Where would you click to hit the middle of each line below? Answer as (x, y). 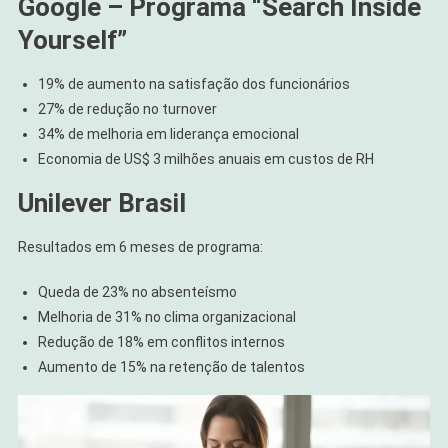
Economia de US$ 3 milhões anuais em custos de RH (205, 158)
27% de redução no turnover (127, 108)
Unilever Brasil (101, 202)
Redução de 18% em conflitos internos (161, 341)
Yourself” (72, 39)
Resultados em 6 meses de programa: (140, 246)
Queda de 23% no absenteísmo (137, 291)
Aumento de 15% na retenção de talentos (171, 366)
